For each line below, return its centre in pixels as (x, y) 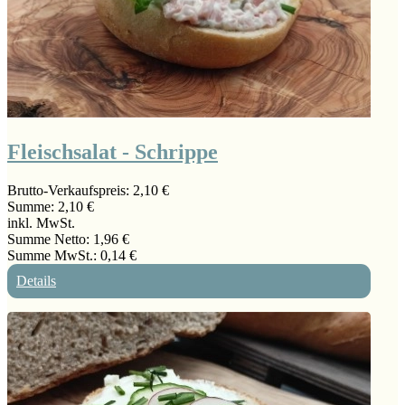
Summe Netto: (50, 239)
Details (36, 280)
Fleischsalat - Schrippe (113, 151)
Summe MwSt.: (54, 255)
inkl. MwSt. (41, 222)
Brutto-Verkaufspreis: (70, 190)
